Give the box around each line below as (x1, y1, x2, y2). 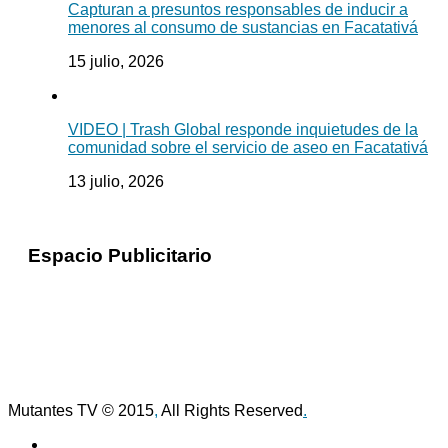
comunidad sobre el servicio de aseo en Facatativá (68, 138, 428, 156)
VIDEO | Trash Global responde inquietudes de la (68, 120, 418, 138)
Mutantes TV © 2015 (8, 402, 154, 420)
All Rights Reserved (158, 402, 303, 420)
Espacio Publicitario (28, 245, 212, 267)
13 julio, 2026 (68, 172, 164, 190)
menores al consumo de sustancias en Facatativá (68, 18, 418, 36)
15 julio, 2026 (68, 52, 164, 70)
